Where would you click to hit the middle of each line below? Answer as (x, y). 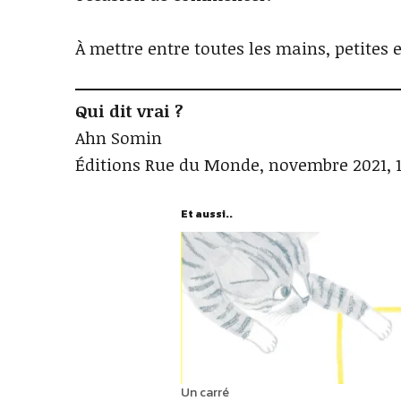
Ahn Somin (119, 138)
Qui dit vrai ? (129, 111)
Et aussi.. (206, 214)
